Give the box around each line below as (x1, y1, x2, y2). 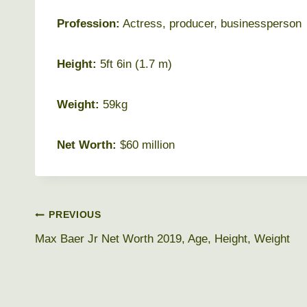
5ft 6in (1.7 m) (97, 57, 172, 71)
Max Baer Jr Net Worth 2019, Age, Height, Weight (35, 232, 290, 245)
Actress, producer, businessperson (120, 16, 302, 30)
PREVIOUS (49, 210, 101, 221)
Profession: (57, 16, 120, 30)
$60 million (116, 138, 175, 151)
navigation (34, 236, 123, 258)
